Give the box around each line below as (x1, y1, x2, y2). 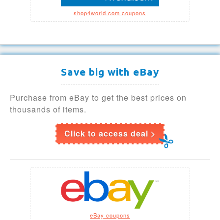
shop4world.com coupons (74, 8, 146, 17)
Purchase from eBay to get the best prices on (10, 91, 187, 103)
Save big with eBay (61, 66, 159, 78)
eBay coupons (89, 211, 130, 219)
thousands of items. (10, 103, 86, 115)
